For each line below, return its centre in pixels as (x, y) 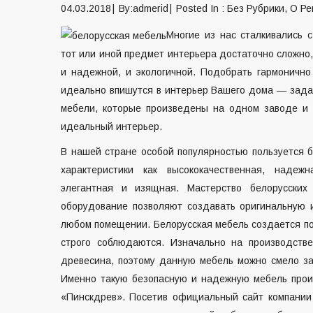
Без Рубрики (256, 8)
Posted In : (202, 8)
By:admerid (144, 8)
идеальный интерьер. (111, 127)
